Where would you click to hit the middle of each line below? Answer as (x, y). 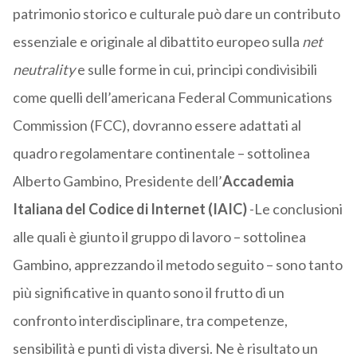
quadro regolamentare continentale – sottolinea (161, 153)
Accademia (258, 181)
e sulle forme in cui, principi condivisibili (196, 70)
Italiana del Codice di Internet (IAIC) (129, 209)
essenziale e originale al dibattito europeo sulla (157, 42)
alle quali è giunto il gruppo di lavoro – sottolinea (159, 237)
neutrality (43, 70)
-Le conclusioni (294, 209)
